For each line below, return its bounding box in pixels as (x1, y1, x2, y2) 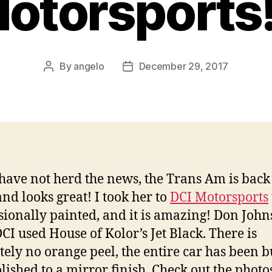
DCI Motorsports (170, 189, 268, 206)
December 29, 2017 (138, 59, 228, 72)
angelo (73, 59, 104, 72)
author (47, 75, 77, 88)
